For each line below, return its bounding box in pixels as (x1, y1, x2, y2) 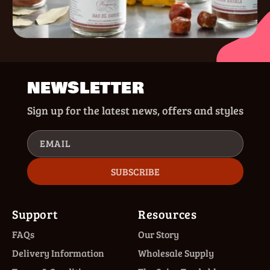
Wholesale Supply (138, 246, 214, 259)
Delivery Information (12, 246, 104, 259)
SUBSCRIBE (110, 165, 160, 178)
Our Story (138, 227, 179, 240)
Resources (138, 205, 197, 222)
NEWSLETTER (27, 75, 145, 100)
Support (12, 205, 58, 222)
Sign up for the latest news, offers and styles (27, 102, 243, 118)
